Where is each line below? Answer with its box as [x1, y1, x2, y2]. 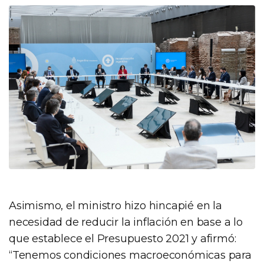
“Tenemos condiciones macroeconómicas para [9, 249, 252, 262]
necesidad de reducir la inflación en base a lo [9, 216, 243, 229]
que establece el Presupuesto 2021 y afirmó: [9, 232, 236, 246]
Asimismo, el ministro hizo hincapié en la [9, 199, 222, 213]
